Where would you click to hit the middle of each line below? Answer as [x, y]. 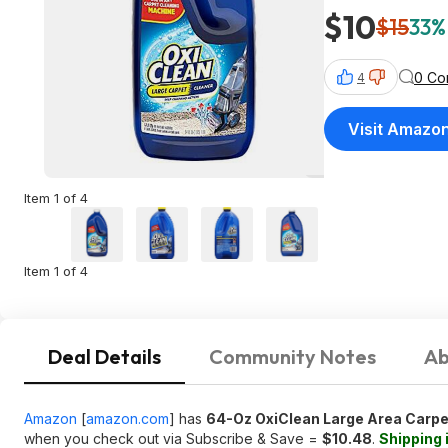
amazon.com [127, 418]
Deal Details [104, 356]
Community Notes [292, 356]
